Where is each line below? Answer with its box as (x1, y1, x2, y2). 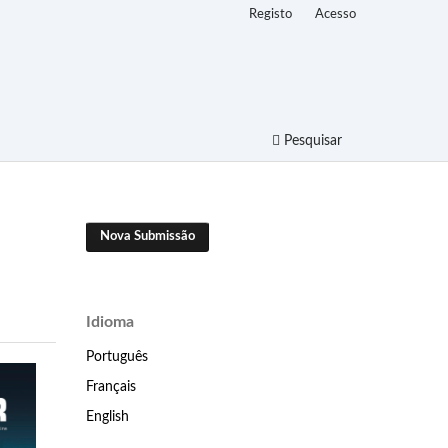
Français (86, 379, 136, 394)
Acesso (315, 7, 356, 21)
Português (86, 349, 148, 364)
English (86, 409, 129, 424)
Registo (249, 7, 293, 21)
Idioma (86, 313, 134, 330)
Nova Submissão (100, 229, 196, 243)
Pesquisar (280, 133, 342, 148)
